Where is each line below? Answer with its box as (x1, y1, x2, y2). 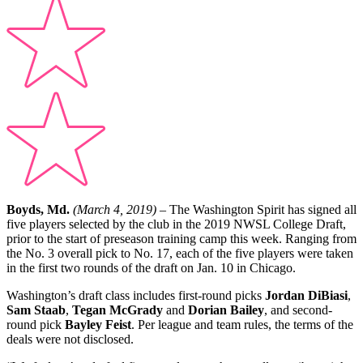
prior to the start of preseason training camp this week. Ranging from (6, 232, 357, 246)
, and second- (264, 303, 332, 318)
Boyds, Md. (6, 203, 70, 217)
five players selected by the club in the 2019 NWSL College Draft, (6, 217, 346, 232)
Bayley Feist (65, 318, 131, 332)
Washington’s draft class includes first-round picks (6, 288, 265, 303)
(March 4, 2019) (70, 203, 156, 217)
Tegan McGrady (72, 303, 163, 318)
